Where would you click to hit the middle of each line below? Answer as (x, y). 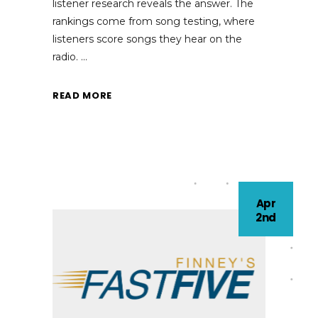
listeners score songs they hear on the (147, 39)
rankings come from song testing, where (154, 22)
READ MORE (82, 95)
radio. (67, 57)
